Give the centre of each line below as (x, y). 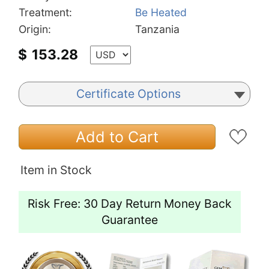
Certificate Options (128, 94)
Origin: (35, 29)
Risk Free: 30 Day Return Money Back (130, 204)
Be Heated (161, 13)
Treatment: (45, 13)
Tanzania (157, 29)
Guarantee (130, 220)
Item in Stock (56, 170)
